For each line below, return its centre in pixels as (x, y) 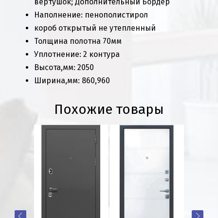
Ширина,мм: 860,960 (75, 80)
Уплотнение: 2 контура (77, 54)
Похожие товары (109, 109)
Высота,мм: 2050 (68, 67)
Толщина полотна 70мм (79, 41)
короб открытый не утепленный (96, 28)
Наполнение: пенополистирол (91, 15)
